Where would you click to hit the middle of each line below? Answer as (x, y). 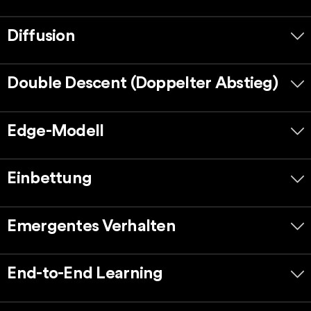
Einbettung (50, 179)
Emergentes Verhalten (91, 226)
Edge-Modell (56, 131)
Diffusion (41, 36)
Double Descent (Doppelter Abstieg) (142, 84)
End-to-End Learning (85, 274)
